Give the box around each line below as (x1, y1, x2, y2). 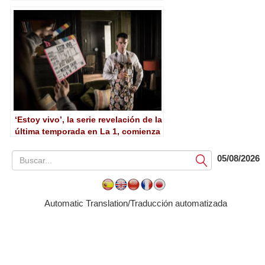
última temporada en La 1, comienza (15, 126, 160, 136)
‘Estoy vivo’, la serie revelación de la (15, 114, 162, 124)
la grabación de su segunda (15, 138, 128, 148)
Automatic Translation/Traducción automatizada (44, 198, 227, 208)
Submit (193, 154, 221, 165)
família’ (15, 2, 44, 12)
